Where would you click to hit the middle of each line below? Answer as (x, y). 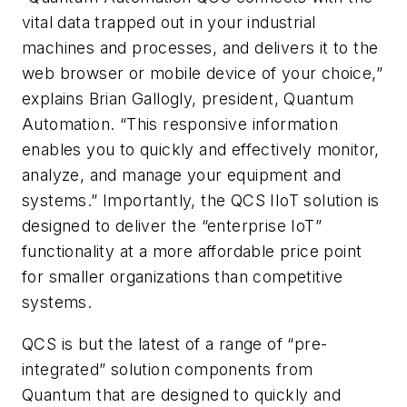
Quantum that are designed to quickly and (181, 395)
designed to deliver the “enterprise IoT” (172, 226)
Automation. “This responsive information (180, 124)
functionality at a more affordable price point (192, 252)
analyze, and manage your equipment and (182, 175)
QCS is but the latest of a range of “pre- (175, 344)
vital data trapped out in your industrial (169, 23)
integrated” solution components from (168, 370)
